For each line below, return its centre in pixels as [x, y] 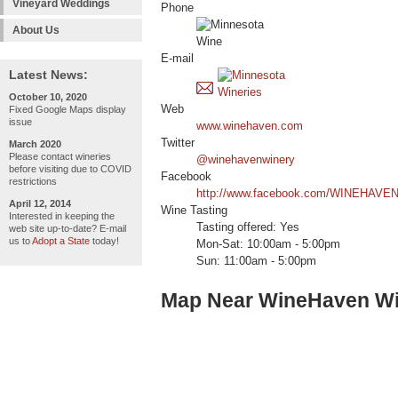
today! [104, 241]
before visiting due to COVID [70, 169]
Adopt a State [61, 241]
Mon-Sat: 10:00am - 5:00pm [268, 245]
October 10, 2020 [48, 97]
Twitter [178, 143]
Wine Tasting [194, 211]
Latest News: [48, 75]
